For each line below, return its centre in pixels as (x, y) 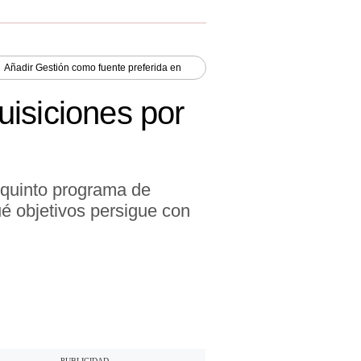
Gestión (52, 67)
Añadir (20, 67)
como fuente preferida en (125, 67)
